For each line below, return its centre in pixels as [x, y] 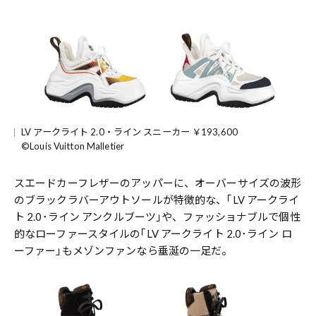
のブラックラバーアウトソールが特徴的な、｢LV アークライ [157, 200]
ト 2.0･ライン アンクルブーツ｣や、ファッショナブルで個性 [157, 217]
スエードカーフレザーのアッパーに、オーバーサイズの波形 [158, 183]
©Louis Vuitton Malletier [73, 146]
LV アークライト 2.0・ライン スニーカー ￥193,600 [129, 132]
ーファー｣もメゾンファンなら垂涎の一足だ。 [123, 251]
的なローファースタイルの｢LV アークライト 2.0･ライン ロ [153, 234]
